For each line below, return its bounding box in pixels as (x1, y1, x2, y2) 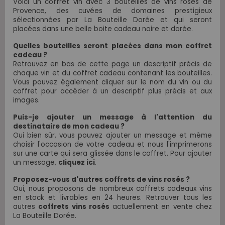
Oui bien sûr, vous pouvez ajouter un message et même (13, 131, 212, 141)
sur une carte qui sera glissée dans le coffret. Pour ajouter (13, 149, 212, 159)
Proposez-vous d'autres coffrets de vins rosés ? (13, 175, 190, 185)
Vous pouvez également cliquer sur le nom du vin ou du (13, 77, 212, 87)
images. (13, 95, 40, 105)
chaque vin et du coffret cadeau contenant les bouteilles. (13, 68, 212, 78)
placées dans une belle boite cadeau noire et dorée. (13, 24, 193, 34)
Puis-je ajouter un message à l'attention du (13, 113, 212, 123)
